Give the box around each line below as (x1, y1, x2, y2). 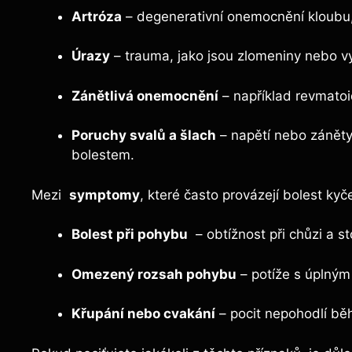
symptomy (69, 186, 140, 203)
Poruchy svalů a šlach (71, 127, 216, 144)
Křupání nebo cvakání (71, 306, 215, 322)
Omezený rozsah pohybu (71, 266, 236, 282)
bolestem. (71, 147, 134, 163)
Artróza (71, 8, 122, 24)
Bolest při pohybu (71, 226, 188, 243)
